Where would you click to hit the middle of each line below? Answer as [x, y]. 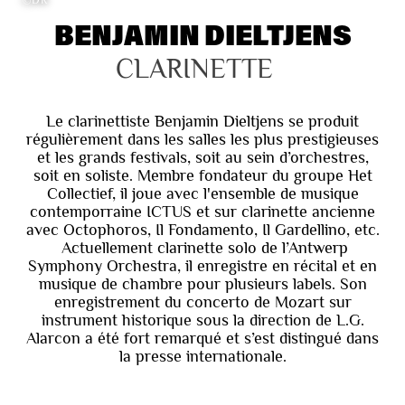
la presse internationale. [202, 356]
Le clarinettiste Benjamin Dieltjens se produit [202, 121]
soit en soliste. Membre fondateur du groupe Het [202, 175]
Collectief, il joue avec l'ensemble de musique [202, 193]
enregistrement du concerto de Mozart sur [202, 301]
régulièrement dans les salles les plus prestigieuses [202, 139]
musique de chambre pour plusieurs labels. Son [202, 283]
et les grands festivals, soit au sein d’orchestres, [202, 157]
